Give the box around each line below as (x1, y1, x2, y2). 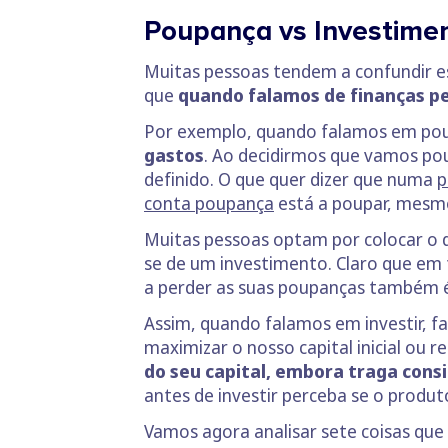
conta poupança (144, 190, 274, 215)
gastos (144, 142, 204, 167)
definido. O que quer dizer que (144, 166, 383, 191)
